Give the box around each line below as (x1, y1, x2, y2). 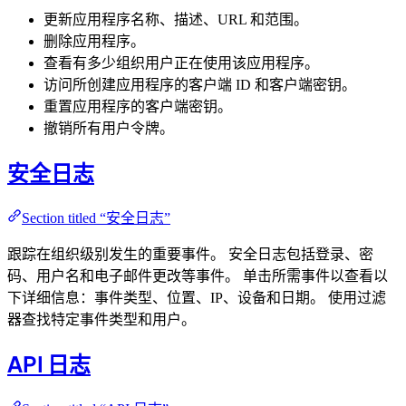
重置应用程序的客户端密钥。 (43, 99, 232, 115)
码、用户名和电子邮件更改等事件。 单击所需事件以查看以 (7, 268, 388, 285)
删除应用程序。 (43, 34, 145, 50)
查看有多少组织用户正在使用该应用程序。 (43, 55, 319, 72)
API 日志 (7, 349, 91, 377)
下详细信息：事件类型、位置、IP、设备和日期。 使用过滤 (7, 290, 386, 306)
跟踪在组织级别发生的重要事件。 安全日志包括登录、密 (7, 246, 373, 263)
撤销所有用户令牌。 (43, 121, 174, 137)
